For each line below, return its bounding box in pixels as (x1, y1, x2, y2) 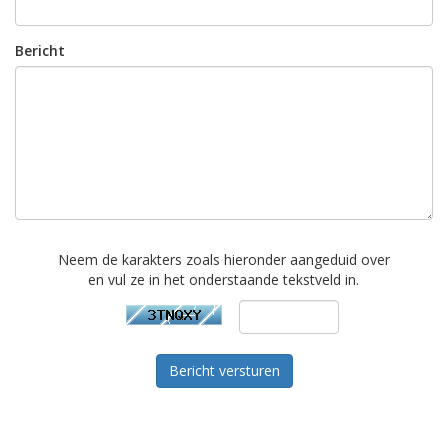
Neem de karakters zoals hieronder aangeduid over (57, 250, 390, 269)
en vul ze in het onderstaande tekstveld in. (88, 270, 360, 289)
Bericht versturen (168, 361, 280, 380)
